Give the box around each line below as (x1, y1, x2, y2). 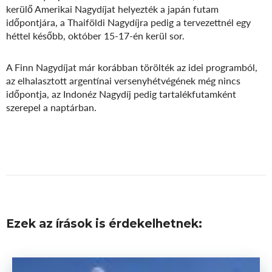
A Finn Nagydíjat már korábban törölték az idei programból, (6, 59, 257, 74)
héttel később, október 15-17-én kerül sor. (6, 28, 185, 42)
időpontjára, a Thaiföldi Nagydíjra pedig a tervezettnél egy (6, 15, 251, 29)
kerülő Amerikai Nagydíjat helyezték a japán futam (6, 1, 219, 16)
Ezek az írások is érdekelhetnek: (6, 216, 202, 231)
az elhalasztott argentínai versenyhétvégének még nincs (6, 73, 240, 87)
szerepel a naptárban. (6, 100, 97, 114)
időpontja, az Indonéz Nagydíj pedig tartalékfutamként (6, 86, 236, 101)
